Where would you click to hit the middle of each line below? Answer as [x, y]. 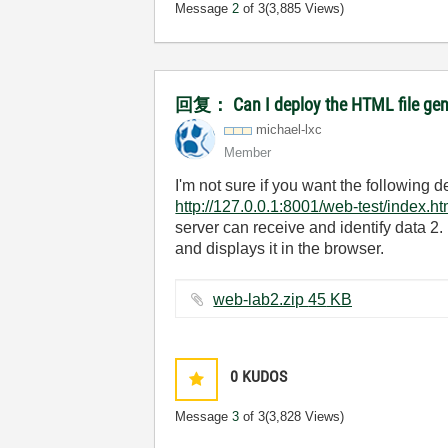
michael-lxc [289, 129]
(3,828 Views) [305, 416]
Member [248, 152]
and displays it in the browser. [280, 248]
